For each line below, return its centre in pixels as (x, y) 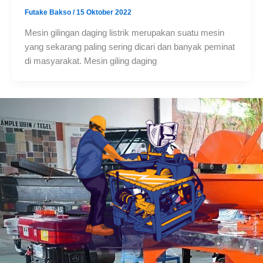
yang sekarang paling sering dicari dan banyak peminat (129, 47)
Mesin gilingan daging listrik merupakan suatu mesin (124, 33)
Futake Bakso (48, 12)
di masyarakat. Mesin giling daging (90, 61)
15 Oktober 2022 (104, 12)
